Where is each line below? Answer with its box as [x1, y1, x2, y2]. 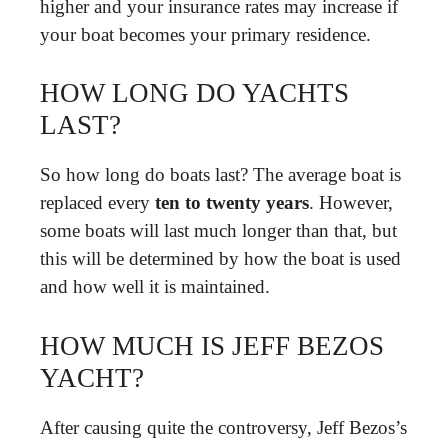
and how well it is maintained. [40, 276, 270, 297]
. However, [309, 192, 393, 213]
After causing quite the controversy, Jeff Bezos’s [40, 416, 407, 438]
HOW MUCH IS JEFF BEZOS [40, 330, 384, 361]
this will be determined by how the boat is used [40, 248, 401, 269]
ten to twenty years [155, 192, 309, 213]
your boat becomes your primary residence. [40, 23, 371, 45]
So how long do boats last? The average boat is [40, 164, 401, 185]
